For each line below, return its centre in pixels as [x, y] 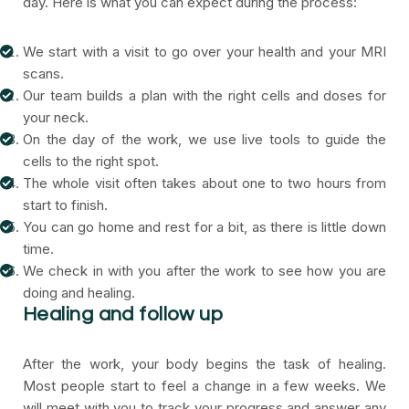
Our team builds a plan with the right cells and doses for [204, 95]
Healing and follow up [123, 315]
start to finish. [65, 205]
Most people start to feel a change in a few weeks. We [204, 386]
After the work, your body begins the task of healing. [204, 364]
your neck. [56, 117]
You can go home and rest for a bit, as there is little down [204, 227]
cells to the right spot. [91, 161]
